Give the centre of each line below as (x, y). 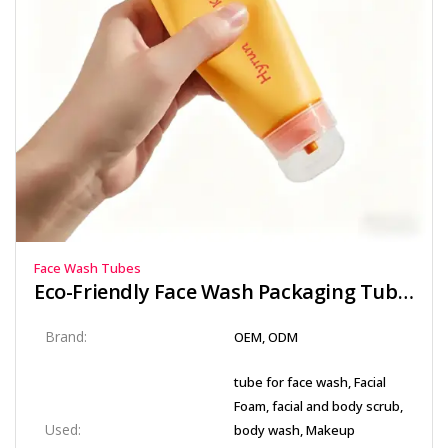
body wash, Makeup (294, 430)
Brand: (66, 336)
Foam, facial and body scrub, (318, 406)
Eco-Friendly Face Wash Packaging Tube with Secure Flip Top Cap (405, 291)
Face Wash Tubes (87, 268)
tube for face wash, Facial (310, 382)
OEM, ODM (266, 337)
